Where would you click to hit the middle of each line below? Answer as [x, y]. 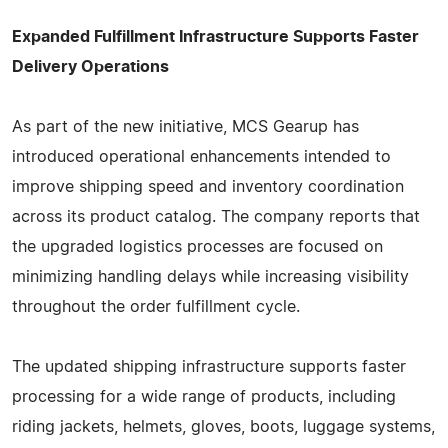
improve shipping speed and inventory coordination [208, 186]
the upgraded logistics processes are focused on [197, 246]
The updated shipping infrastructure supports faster [209, 366]
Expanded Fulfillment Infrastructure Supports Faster [215, 36]
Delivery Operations [90, 66]
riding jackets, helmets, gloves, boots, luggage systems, [223, 426]
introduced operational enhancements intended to [201, 156]
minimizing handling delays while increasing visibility [210, 276]
